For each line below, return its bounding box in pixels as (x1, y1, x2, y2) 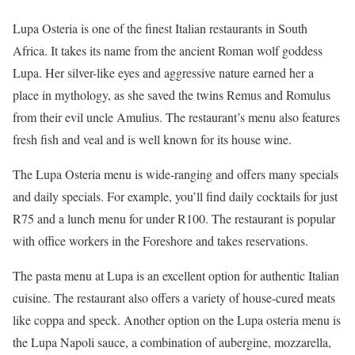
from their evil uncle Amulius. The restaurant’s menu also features (13, 109, 340, 126)
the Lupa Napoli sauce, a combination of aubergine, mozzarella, (13, 334, 331, 351)
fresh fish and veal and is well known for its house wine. (13, 131, 292, 148)
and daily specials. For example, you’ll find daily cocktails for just (13, 188, 338, 205)
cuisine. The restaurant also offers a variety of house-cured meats (13, 289, 335, 307)
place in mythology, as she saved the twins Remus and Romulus (13, 86, 330, 104)
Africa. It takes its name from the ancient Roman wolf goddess (13, 42, 323, 59)
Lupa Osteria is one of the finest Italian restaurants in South (13, 20, 307, 37)
